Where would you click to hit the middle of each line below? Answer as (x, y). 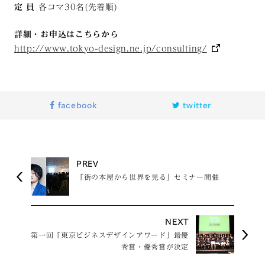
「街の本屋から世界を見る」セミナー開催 (148, 177)
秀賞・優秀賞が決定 (155, 247)
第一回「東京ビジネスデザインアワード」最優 (110, 235)
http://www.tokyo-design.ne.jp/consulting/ (111, 49)
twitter (196, 106)
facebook (76, 106)
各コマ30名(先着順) (76, 7)
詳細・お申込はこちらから (67, 35)
